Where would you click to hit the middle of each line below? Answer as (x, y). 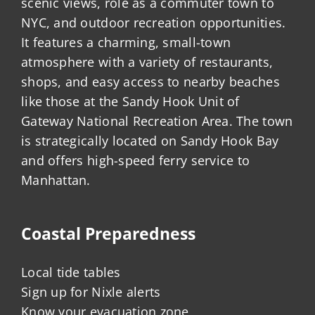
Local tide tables (71, 272)
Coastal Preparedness (108, 234)
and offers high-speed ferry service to (136, 161)
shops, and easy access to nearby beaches (150, 82)
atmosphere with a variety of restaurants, (147, 62)
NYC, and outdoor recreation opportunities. (154, 23)
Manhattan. (56, 180)
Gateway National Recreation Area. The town (157, 121)
